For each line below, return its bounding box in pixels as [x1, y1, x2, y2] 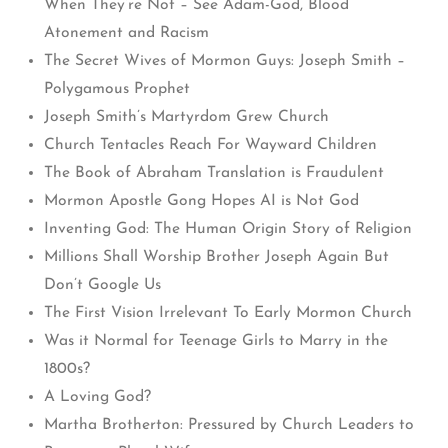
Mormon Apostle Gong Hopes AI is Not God [44, 193, 359, 210]
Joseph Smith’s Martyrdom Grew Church [44, 109, 329, 126]
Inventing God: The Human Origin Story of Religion [44, 221, 412, 238]
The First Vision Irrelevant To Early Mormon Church [44, 305, 412, 322]
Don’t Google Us [44, 277, 161, 294]
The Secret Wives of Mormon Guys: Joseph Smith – [44, 53, 405, 70]
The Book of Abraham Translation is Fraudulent [44, 165, 384, 182]
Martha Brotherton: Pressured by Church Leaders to [44, 417, 414, 434]
